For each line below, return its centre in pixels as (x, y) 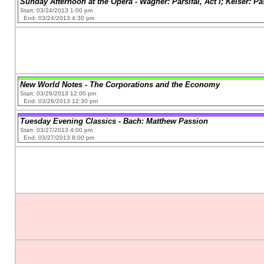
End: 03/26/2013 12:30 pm (61, 101)
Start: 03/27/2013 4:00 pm (57, 130)
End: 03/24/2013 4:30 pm (59, 18)
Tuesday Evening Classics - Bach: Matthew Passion (114, 121)
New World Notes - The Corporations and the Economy (120, 84)
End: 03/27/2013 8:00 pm (59, 137)
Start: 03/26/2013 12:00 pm (58, 93)
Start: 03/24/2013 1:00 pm (57, 10)
